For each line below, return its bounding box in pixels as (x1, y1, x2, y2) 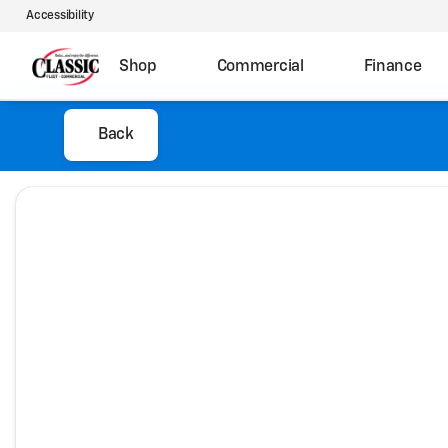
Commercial (216, 58, 304, 75)
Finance (363, 58, 422, 75)
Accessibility (26, 10, 94, 22)
